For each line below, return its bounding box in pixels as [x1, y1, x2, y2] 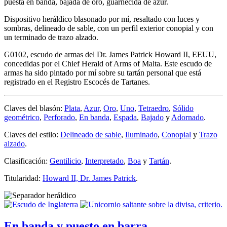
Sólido [173, 103, 194, 112]
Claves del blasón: [4, 103, 64, 112]
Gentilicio [50, 156, 81, 165]
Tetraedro [138, 103, 169, 112]
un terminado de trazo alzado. [4, 32, 98, 42]
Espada [113, 112, 137, 122]
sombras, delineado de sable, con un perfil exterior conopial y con [4, 23, 213, 32]
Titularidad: [4, 173, 43, 182]
